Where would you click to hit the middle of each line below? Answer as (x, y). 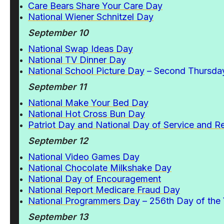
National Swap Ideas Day (80, 49)
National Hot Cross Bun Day (86, 114)
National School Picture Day (86, 71)
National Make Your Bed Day (88, 103)
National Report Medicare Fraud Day (104, 190)
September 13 (58, 217)
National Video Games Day (84, 157)
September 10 (58, 33)
